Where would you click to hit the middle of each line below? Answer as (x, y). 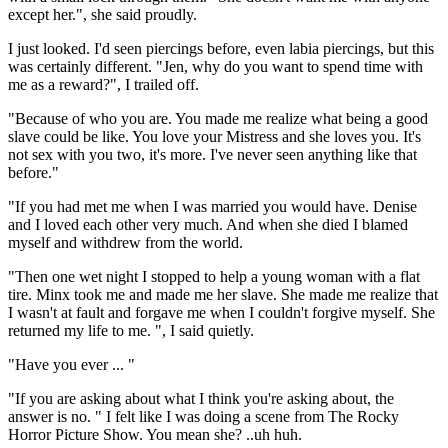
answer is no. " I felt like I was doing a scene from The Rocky (203, 416)
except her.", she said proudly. (102, 14)
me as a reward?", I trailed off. (103, 84)
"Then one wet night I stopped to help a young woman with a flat (214, 276)
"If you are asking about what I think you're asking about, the (201, 398)
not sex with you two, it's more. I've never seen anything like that (212, 154)
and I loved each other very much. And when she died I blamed (208, 224)
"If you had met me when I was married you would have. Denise (212, 206)
